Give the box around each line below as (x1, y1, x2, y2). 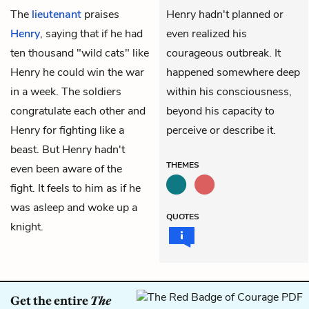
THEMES (166, 159, 199, 170)
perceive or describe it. (166, 122, 276, 138)
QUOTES (166, 210, 199, 222)
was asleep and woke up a (10, 199, 137, 215)
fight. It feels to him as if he (10, 180, 141, 196)
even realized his (166, 26, 247, 41)
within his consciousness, (166, 83, 292, 99)
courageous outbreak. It (166, 45, 281, 61)
